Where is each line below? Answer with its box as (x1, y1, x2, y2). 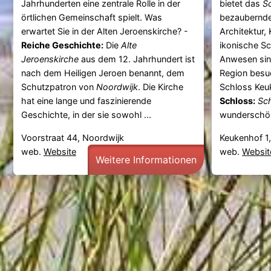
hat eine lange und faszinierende (21, 96, 151, 106)
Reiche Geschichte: (21, 40, 103, 51)
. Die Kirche (137, 82, 183, 93)
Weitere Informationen (95, 153, 197, 166)
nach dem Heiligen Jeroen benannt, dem (21, 68, 184, 79)
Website (43, 146, 76, 157)
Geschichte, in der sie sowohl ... (21, 109, 151, 120)
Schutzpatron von (21, 82, 96, 93)
